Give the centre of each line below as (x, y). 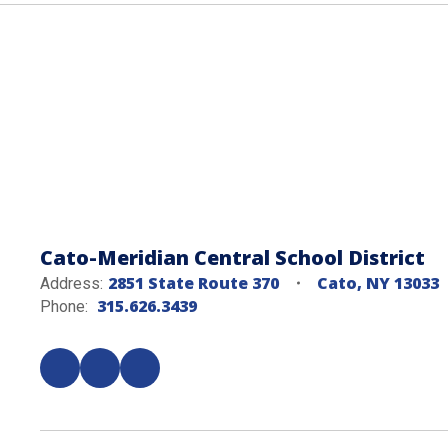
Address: (71, 283)
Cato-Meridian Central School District (232, 257)
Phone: (64, 306)
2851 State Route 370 (193, 283)
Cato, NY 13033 (378, 283)
